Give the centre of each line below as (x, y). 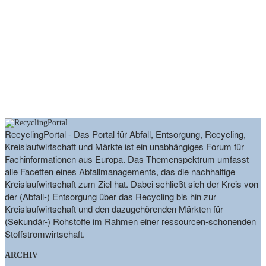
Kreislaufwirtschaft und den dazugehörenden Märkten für (114, 208)
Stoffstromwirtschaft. (45, 233)
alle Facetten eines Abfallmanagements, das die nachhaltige (120, 171)
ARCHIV (21, 255)
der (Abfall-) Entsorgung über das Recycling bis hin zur (110, 196)
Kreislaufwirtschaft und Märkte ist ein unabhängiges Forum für (124, 146)
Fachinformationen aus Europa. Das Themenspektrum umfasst (127, 159)
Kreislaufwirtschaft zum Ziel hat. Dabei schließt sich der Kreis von (132, 183)
